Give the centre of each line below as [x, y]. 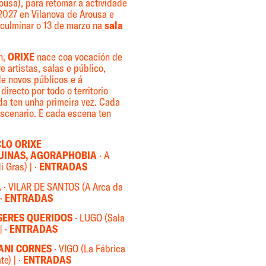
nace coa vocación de [78, 57]
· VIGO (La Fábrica [89, 249]
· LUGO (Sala [99, 218]
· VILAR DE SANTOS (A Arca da [62, 187]
